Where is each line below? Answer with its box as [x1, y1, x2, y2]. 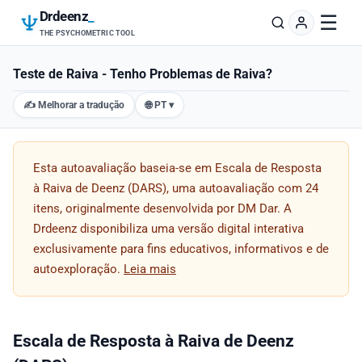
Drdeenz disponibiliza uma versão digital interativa [33, 221, 304, 237]
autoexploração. [33, 262, 124, 277]
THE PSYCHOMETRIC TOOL [40, 29, 135, 37]
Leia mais [124, 262, 176, 277]
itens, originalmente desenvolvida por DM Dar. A [33, 201, 292, 217]
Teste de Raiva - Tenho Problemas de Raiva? [13, 65, 272, 82]
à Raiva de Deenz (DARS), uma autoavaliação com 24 [33, 181, 318, 196]
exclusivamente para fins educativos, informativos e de [33, 242, 329, 257]
